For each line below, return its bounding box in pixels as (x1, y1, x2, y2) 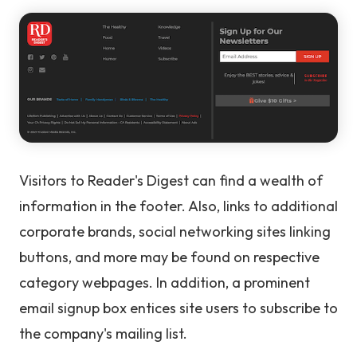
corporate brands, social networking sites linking (19, 222, 331, 241)
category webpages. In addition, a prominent (19, 273, 310, 292)
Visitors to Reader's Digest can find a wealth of (19, 171, 323, 190)
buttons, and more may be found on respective (19, 248, 320, 267)
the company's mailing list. (19, 324, 187, 343)
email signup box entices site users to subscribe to (19, 299, 338, 318)
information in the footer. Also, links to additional (19, 197, 338, 216)
